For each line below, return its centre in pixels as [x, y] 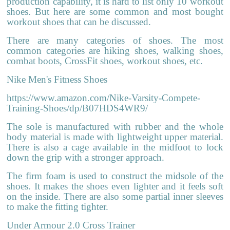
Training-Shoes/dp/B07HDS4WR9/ [78, 108]
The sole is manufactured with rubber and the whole [115, 126]
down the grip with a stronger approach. [86, 157]
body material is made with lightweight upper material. [115, 137]
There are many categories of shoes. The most [115, 40]
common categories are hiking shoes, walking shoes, [115, 50]
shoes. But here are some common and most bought [115, 11]
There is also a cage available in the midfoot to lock [115, 147]
